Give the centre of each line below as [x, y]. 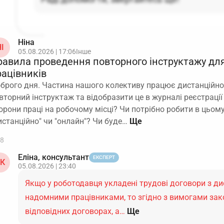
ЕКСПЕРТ [104, 157]
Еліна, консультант [53, 157]
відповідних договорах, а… [75, 211]
